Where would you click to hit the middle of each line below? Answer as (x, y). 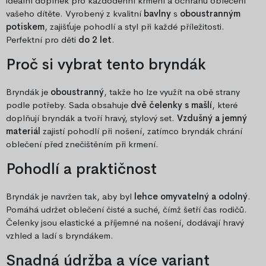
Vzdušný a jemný (212, 118)
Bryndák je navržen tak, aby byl (70, 197)
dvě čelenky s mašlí (171, 105)
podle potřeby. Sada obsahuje (68, 105)
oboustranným (210, 14)
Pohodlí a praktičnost (81, 170)
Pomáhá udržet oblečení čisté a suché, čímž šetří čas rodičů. (126, 210)
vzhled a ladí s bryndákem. (60, 236)
